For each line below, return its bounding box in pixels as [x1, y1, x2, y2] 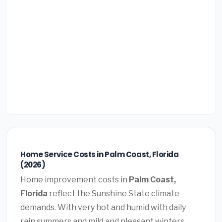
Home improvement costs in [20, 175, 129, 185]
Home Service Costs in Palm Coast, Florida [20, 149, 179, 160]
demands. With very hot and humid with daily [20, 203, 186, 213]
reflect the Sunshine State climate [48, 189, 179, 199]
